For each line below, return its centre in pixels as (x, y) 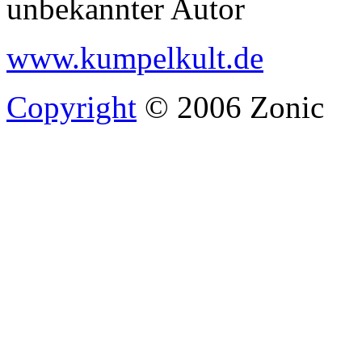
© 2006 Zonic (230, 107)
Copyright (72, 107)
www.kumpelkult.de (135, 57)
